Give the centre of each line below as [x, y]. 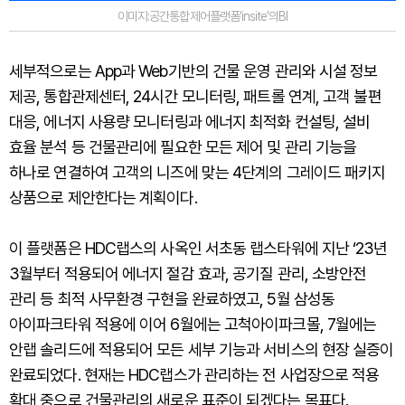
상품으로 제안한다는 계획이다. [103, 198]
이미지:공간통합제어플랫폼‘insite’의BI [202, 17]
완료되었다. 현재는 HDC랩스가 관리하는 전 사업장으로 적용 [194, 375]
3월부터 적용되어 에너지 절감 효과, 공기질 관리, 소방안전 [188, 274]
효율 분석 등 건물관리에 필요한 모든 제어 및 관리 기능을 [183, 147]
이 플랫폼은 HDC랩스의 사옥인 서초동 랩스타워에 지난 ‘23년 [198, 249]
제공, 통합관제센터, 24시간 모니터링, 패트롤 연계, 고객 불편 [195, 97]
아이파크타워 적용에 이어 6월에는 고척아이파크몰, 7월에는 [193, 325]
